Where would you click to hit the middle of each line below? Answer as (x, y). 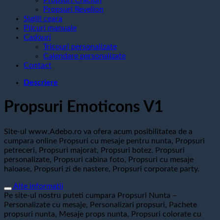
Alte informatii (38, 186)
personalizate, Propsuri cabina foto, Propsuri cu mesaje (99, 159)
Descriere (41, 82)
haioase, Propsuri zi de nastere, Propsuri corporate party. (102, 169)
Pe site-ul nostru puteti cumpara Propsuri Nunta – (90, 195)
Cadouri (37, 37)
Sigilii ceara (43, 18)
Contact (38, 65)
